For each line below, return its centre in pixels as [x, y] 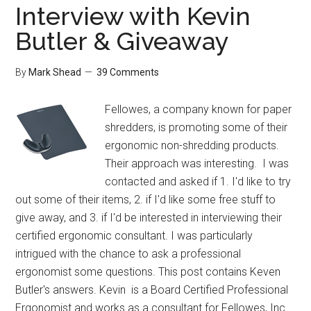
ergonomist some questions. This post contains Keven [148, 272]
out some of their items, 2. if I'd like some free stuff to [146, 200]
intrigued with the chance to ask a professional [128, 254]
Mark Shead [55, 72]
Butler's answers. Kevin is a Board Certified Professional [152, 290]
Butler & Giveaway [123, 41]
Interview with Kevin [133, 16]
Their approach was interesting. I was [197, 163]
